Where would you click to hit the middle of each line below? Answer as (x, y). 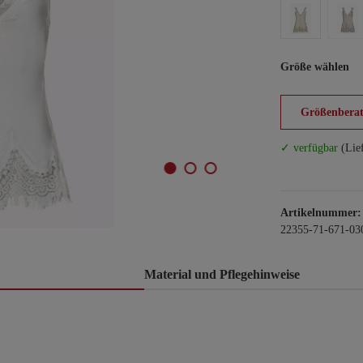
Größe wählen (315, 67)
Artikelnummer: (321, 213)
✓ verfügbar (309, 148)
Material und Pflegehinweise (222, 274)
